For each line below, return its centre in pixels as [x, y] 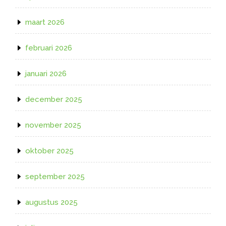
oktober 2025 [49, 151]
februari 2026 [49, 48]
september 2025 [55, 177]
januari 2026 [46, 74]
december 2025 [54, 100]
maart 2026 [45, 22]
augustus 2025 [51, 203]
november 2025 [53, 125]
